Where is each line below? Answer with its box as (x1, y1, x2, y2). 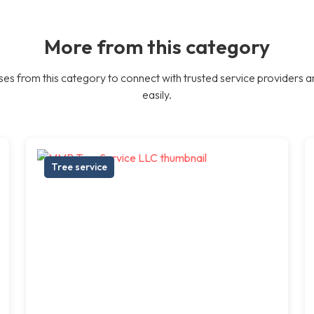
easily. (142, 87, 172, 102)
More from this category (44, 33, 270, 59)
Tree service (51, 160, 108, 173)
